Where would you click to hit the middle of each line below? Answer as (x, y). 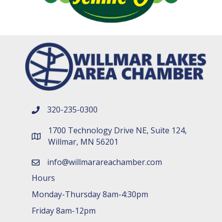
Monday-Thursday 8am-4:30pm (90, 194)
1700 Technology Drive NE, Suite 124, (117, 130)
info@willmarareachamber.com (105, 162)
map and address (63, 137)
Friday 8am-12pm (64, 210)
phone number (59, 111)
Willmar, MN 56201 (83, 141)
